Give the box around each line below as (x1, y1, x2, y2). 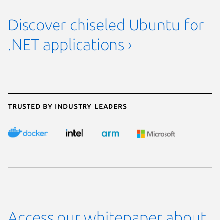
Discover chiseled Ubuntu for (8, 15, 204, 33)
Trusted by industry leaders (8, 101, 127, 110)
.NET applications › (8, 35, 132, 53)
